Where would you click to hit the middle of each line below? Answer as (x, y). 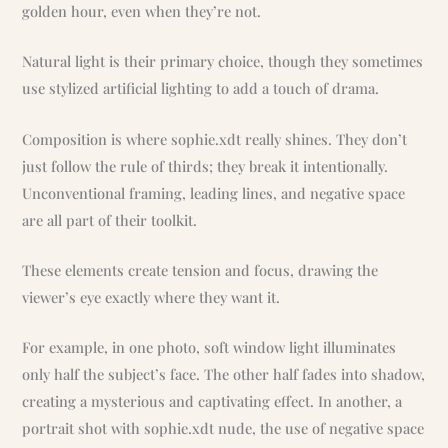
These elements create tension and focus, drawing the (200, 270)
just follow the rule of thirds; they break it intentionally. (205, 165)
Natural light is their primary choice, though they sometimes (223, 61)
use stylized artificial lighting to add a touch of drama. (201, 88)
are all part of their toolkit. (110, 219)
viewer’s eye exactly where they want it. (151, 297)
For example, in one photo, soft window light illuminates (209, 347)
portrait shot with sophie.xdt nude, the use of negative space (223, 428)
